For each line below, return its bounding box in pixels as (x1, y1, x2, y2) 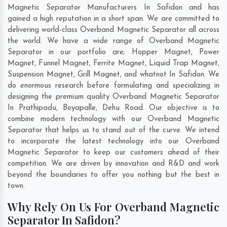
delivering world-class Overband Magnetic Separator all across (8, 26, 219, 34)
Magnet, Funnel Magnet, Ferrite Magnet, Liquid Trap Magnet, (8, 60, 219, 68)
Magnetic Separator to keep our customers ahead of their (8, 149, 219, 157)
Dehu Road (102, 104, 143, 112)
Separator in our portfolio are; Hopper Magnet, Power (8, 49, 219, 57)
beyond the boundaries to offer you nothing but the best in (8, 171, 219, 179)
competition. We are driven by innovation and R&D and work (8, 160, 219, 168)
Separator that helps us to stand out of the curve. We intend (8, 127, 219, 135)
